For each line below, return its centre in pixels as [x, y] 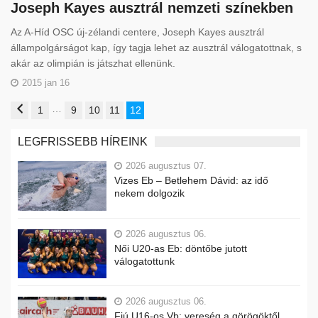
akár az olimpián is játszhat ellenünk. [93, 64]
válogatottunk [144, 261]
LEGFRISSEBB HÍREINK [83, 142]
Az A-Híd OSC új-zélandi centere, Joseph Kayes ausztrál [137, 32]
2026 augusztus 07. [166, 166]
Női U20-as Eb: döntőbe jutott [181, 248]
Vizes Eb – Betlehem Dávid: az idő [191, 181]
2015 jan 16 [46, 83]
